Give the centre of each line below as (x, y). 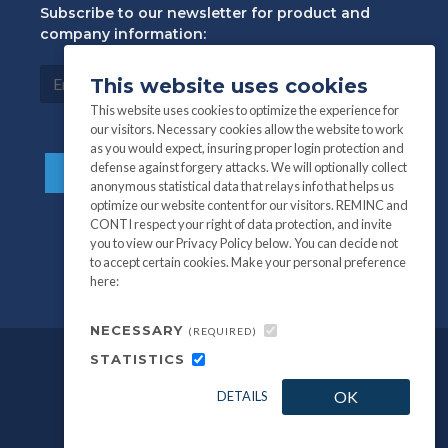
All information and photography (202, 380)
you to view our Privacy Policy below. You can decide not (243, 242)
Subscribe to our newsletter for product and (205, 13)
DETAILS (241, 395)
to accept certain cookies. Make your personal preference (247, 261)
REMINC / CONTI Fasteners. (224, 405)
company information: (123, 34)
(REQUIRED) (222, 330)
